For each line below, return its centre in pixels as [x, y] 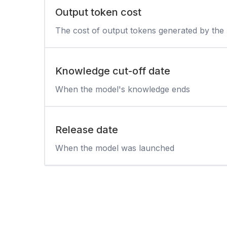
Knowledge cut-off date [113, 71]
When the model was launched [115, 148]
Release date [87, 129]
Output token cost [98, 12]
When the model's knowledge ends [123, 89]
